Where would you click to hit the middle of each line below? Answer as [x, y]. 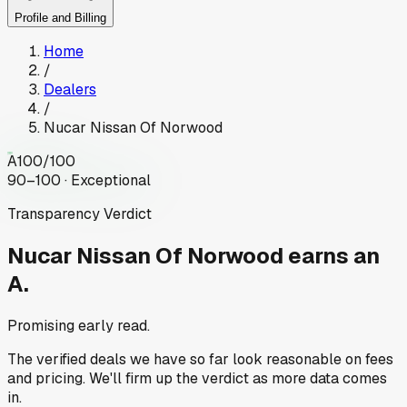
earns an [334, 256]
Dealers [70, 90]
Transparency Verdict [79, 214]
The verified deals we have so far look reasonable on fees [200, 359]
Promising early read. [79, 325]
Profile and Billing [60, 18]
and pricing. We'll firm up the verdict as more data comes [197, 378]
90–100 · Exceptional [79, 181]
